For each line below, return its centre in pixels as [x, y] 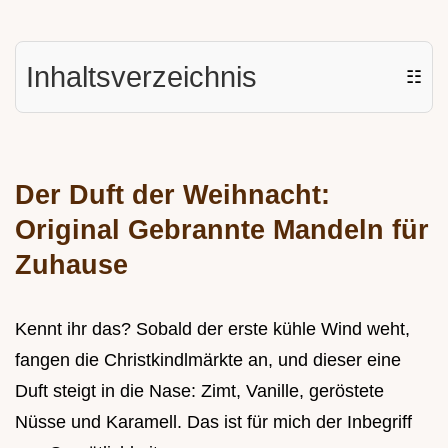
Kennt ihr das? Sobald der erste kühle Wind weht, [212, 329]
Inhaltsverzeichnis [141, 77]
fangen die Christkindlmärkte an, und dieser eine [208, 360]
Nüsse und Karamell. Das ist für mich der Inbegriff [213, 422]
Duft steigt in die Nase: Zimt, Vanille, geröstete [199, 391]
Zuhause [71, 265]
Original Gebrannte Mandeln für [222, 230]
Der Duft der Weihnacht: [172, 195]
